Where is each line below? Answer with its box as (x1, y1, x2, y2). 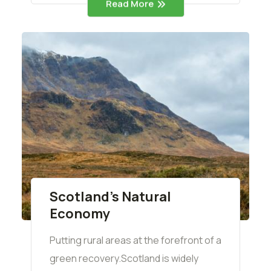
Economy (50, 204, 110, 223)
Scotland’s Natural (50, 188, 171, 206)
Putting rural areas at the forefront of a (50, 233, 221, 247)
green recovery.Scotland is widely (50, 252, 198, 266)
